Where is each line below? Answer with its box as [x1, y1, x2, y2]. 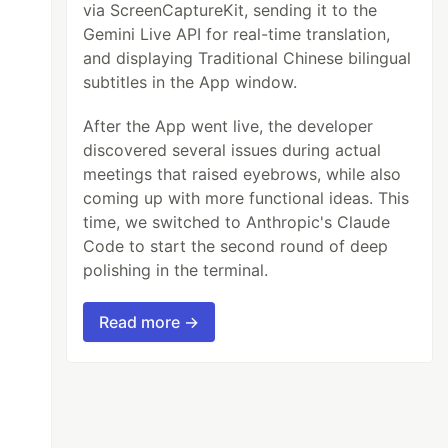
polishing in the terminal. [83, 259, 269, 280]
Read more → [99, 311, 200, 332]
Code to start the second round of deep [83, 235, 389, 256]
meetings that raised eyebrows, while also [83, 163, 402, 184]
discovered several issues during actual [83, 139, 382, 160]
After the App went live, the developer [83, 115, 374, 136]
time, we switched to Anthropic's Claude [83, 211, 391, 232]
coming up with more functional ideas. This [83, 187, 410, 208]
